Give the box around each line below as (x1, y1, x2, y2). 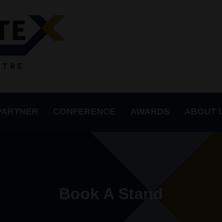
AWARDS (130, 107, 169, 117)
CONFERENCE (53, 107, 115, 117)
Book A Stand (59, 185, 163, 203)
